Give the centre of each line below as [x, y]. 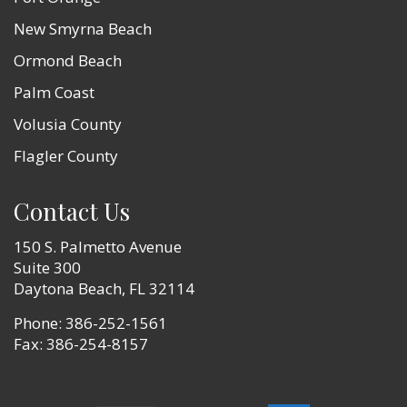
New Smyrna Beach [83, 28]
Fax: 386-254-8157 [81, 343]
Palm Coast [54, 92]
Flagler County [66, 155]
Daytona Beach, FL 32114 [104, 288]
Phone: [40, 323]
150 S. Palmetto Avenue [98, 246]
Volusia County [68, 124]
